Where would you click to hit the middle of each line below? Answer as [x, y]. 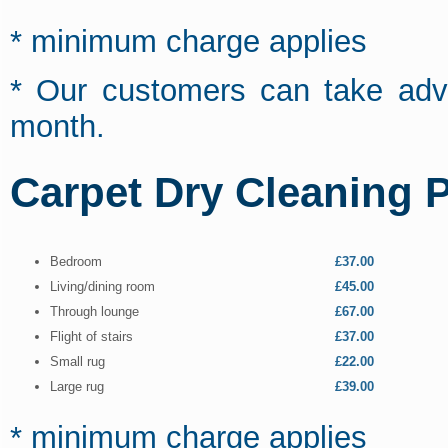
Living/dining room [102, 286]
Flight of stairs [91, 336]
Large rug [76, 386]
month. [57, 126]
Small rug [77, 361]
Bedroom [75, 261]
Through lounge [94, 311]
